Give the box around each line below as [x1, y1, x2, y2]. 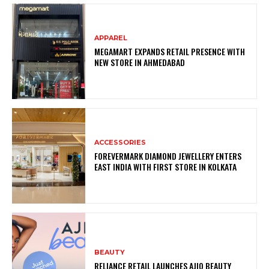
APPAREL [94, 33, 128, 42]
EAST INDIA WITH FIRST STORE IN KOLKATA [94, 160, 237, 173]
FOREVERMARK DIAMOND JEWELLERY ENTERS [94, 149, 242, 162]
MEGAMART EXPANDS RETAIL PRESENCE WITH [94, 44, 246, 58]
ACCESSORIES [94, 138, 147, 147]
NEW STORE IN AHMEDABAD [94, 55, 186, 68]
